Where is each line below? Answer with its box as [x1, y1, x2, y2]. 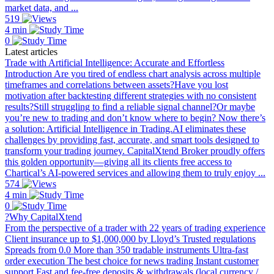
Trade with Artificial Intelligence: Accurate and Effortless [5, 57, 224, 68]
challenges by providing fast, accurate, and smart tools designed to [5, 135, 259, 146]
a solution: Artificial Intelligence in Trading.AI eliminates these [5, 124, 246, 135]
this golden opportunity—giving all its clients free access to [5, 157, 232, 168]
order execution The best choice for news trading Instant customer [5, 256, 259, 267]
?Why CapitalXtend [5, 212, 82, 223]
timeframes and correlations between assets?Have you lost [5, 80, 228, 91]
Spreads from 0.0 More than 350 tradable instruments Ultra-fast [5, 245, 248, 256]
